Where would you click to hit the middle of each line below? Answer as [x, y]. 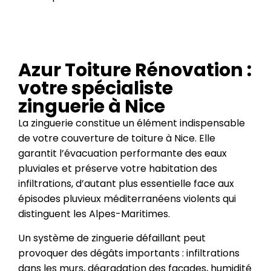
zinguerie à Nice [92, 106]
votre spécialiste [96, 88]
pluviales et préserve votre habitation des [118, 168]
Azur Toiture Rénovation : [135, 70]
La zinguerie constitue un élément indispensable [132, 123]
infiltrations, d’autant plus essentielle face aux [126, 184]
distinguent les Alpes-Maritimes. [94, 214]
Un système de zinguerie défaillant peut [112, 238]
